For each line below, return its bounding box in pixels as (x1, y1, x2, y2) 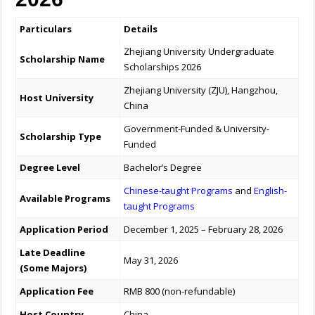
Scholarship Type (20, 130, 102, 143)
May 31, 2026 (124, 254, 179, 267)
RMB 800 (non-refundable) (124, 285, 236, 298)
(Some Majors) (20, 262, 87, 275)
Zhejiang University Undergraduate (124, 45, 275, 58)
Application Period (20, 223, 109, 236)
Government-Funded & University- (124, 122, 270, 136)
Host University (20, 91, 94, 105)
